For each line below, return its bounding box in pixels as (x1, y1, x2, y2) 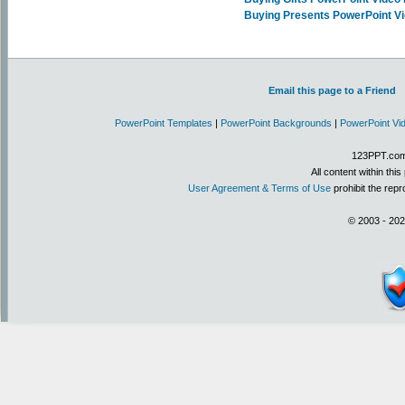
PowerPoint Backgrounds (221, 118, 332, 128)
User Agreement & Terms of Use (188, 183, 331, 193)
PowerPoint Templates (115, 118, 212, 128)
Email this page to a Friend (268, 85, 397, 96)
